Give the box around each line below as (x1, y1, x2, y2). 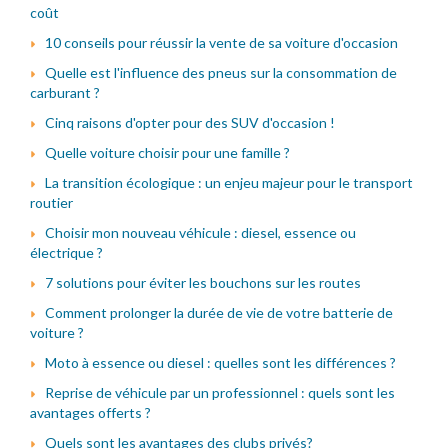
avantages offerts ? (30, 403, 151, 421)
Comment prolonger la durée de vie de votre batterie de (45, 303, 393, 321)
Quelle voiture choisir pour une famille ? (45, 143, 290, 161)
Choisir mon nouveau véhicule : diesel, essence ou (45, 223, 356, 241)
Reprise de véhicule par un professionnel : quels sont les (45, 383, 395, 401)
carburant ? (30, 83, 100, 101)
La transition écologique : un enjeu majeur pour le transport (45, 173, 413, 191)
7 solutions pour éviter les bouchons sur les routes (45, 273, 361, 291)
